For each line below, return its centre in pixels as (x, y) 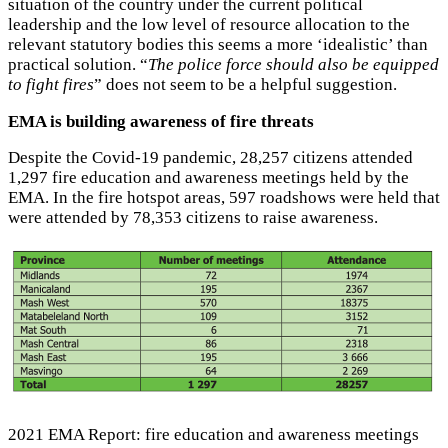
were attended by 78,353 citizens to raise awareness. (193, 218)
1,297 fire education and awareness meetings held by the (208, 178)
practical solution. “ (78, 64)
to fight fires (51, 84)
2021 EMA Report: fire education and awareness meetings (213, 435)
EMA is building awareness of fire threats (161, 121)
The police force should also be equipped (293, 64)
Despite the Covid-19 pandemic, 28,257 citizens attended (210, 158)
